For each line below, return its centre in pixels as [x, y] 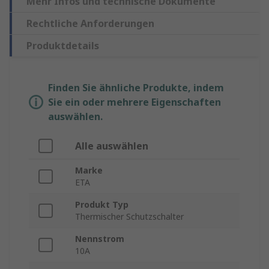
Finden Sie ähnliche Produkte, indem [136, 88]
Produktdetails [63, 46]
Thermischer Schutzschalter [129, 217]
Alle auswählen [112, 146]
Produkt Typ [102, 205]
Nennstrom [100, 239]
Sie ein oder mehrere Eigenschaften [134, 102]
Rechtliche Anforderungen [90, 24]
